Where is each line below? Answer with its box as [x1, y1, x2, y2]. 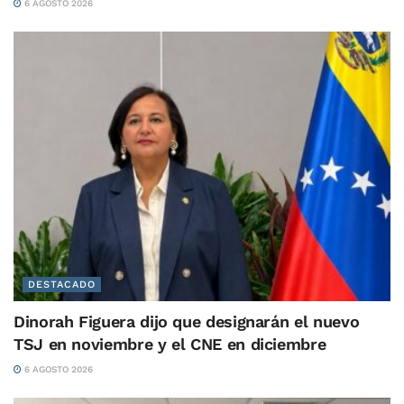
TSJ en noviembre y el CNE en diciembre [14, 334, 326, 353]
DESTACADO [28, 278, 96, 290]
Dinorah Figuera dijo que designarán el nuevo [14, 311, 360, 331]
